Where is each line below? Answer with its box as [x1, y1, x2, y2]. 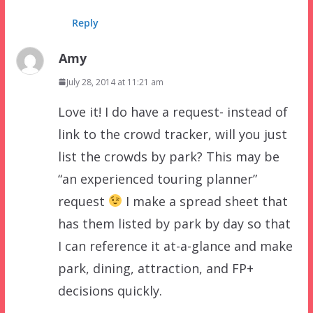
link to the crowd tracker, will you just [57, 125, 287, 143]
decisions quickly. [57, 282, 162, 299]
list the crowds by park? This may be [57, 147, 279, 165]
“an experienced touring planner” [57, 170, 257, 187]
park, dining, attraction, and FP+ [57, 259, 254, 277]
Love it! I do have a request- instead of [57, 103, 288, 120]
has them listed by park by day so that [57, 214, 291, 232]
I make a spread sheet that [122, 192, 289, 210]
